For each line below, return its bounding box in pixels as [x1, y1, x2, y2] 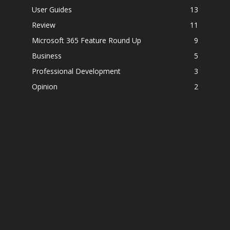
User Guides [32, 4, 72, 14]
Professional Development [32, 66, 121, 76]
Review [32, 20, 55, 30]
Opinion [32, 81, 57, 91]
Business [32, 50, 62, 61]
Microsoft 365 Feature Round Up [32, 35, 141, 45]
